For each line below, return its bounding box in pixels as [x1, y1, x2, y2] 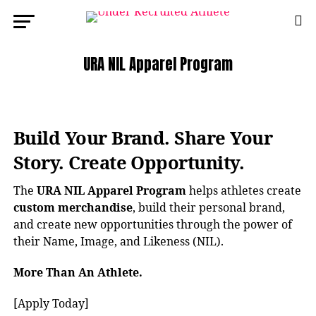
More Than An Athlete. [13, 265, 142, 280]
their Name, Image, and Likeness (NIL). [13, 233, 224, 249]
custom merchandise [13, 200, 133, 215]
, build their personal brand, [132, 200, 285, 215]
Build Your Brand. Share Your [13, 126, 273, 150]
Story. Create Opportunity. [13, 150, 245, 175]
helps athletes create [186, 183, 301, 198]
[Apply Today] [13, 296, 89, 311]
